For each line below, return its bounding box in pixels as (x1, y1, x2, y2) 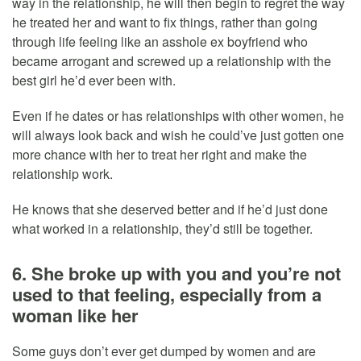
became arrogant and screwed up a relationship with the (12, 51, 331, 70)
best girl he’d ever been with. (12, 70, 176, 89)
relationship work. (12, 164, 113, 183)
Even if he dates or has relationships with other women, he (12, 106, 344, 125)
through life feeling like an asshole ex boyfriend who (12, 31, 308, 51)
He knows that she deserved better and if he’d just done (12, 199, 328, 218)
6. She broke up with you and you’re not (12, 259, 341, 286)
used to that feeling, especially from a (12, 280, 322, 307)
